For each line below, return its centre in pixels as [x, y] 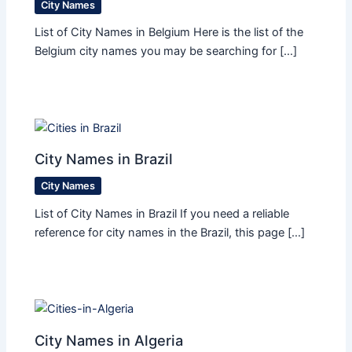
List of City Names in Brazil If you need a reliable [162, 213]
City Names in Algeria [109, 340]
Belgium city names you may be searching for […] [166, 51]
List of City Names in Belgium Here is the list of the [169, 33]
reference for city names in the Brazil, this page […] [170, 232]
